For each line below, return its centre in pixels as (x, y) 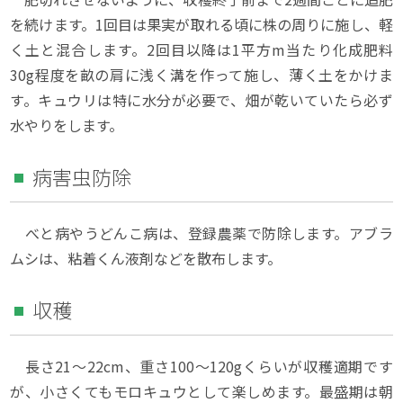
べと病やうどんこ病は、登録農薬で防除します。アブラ (201, 233)
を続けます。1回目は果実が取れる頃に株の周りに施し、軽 (201, 24)
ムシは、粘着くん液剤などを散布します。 (146, 258)
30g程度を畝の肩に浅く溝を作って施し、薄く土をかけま (201, 74)
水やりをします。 (67, 125)
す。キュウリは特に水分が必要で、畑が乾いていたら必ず (201, 99)
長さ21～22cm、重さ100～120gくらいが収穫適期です (201, 366)
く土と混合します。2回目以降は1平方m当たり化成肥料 (201, 49)
